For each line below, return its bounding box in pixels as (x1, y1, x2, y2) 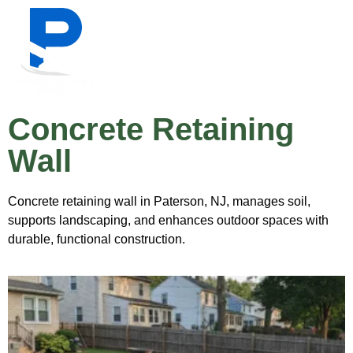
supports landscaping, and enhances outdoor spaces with (8, 213, 329, 227)
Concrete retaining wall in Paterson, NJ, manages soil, (8, 194, 310, 208)
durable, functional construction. (8, 232, 185, 246)
